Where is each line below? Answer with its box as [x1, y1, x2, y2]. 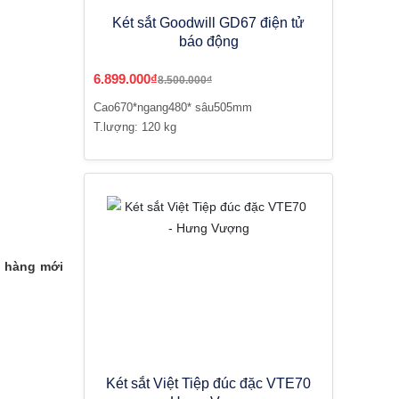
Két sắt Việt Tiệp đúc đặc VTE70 [106, 376, 311, 391]
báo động [178, 34, 239, 49]
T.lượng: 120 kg [94, 120, 176, 134]
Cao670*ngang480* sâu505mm [94, 101, 252, 114]
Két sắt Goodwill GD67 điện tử [112, 15, 305, 30]
